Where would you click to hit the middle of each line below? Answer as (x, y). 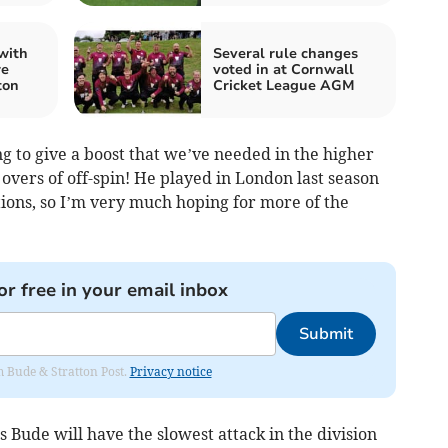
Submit (325, 333)
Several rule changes (285, 53)
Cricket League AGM (284, 85)
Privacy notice (170, 371)
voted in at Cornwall (283, 69)
